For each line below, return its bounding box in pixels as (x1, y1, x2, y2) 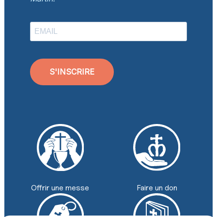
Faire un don (136, 183, 177, 193)
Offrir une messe (31, 183, 90, 193)
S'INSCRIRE (49, 66, 94, 77)
